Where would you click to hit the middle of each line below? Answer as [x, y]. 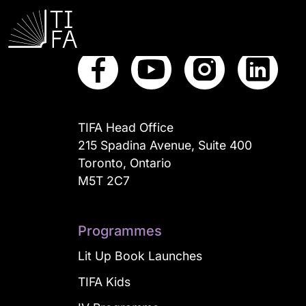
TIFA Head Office [126, 127]
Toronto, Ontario [125, 163]
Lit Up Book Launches [140, 256]
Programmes [120, 231]
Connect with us [131, 25]
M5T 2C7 [104, 181]
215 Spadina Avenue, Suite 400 [165, 145]
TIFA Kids [104, 282]
